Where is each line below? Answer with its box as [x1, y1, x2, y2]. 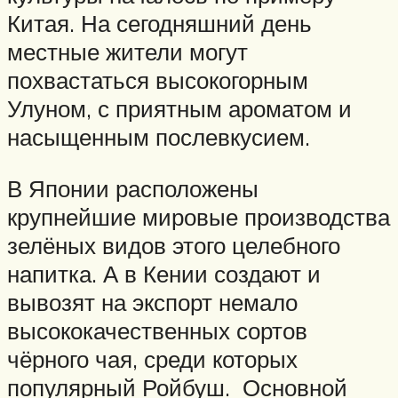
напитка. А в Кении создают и [7, 259, 321, 289]
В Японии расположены [7, 174, 259, 203]
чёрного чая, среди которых [7, 345, 298, 374]
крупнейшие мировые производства [7, 203, 390, 232]
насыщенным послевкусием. [7, 123, 310, 152]
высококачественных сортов [7, 316, 307, 346]
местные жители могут [7, 37, 248, 67]
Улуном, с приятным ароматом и [7, 94, 352, 123]
